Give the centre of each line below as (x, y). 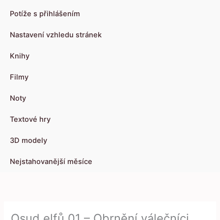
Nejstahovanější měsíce (51, 162)
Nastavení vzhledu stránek (56, 35)
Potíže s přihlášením (45, 14)
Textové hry (30, 120)
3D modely (28, 141)
